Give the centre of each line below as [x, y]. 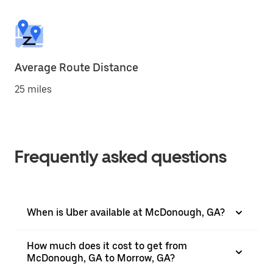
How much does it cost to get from [107, 246]
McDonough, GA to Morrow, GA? [101, 258]
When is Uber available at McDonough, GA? [126, 212]
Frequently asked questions [121, 157]
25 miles [33, 89]
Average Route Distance [76, 67]
